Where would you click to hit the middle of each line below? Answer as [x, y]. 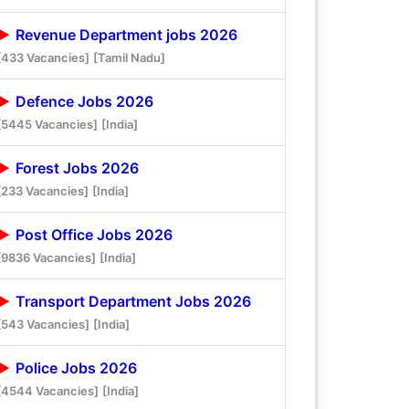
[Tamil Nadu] [129, 57]
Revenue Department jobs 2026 [125, 34]
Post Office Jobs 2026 [92, 234]
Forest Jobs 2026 [75, 168]
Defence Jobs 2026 [83, 101]
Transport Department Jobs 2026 [131, 301]
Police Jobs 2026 [74, 367]
